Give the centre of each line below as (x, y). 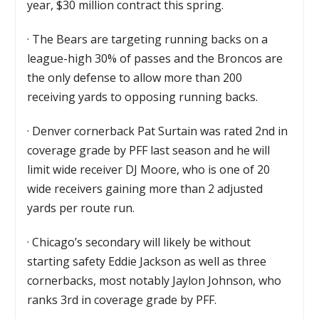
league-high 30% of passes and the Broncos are (155, 58)
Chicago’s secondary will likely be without (142, 242)
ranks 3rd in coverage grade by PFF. (122, 299)
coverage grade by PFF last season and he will (149, 150)
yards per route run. (81, 208)
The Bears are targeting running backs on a (150, 39)
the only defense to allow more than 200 (135, 77)
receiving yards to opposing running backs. (143, 96)
